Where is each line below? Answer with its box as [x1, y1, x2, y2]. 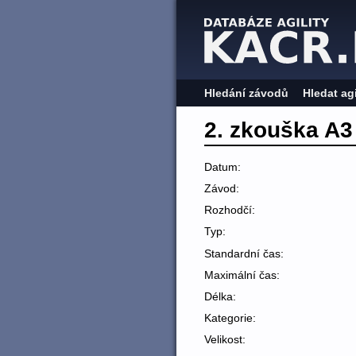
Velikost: [204, 333, 246, 346]
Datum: [204, 160, 241, 173]
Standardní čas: [204, 246, 284, 260]
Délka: [204, 289, 236, 303]
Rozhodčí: [204, 203, 255, 217]
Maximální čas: [204, 268, 280, 281]
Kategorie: [204, 311, 256, 325]
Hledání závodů [204, 87, 288, 99]
